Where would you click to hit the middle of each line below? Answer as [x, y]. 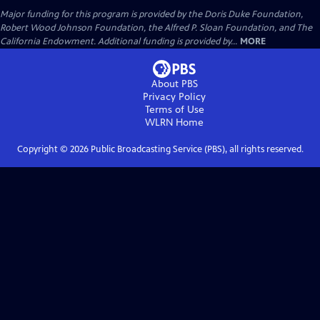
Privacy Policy [174, 97]
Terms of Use [174, 110]
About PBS [174, 84]
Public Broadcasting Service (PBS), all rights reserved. [196, 150]
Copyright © [43, 150]
